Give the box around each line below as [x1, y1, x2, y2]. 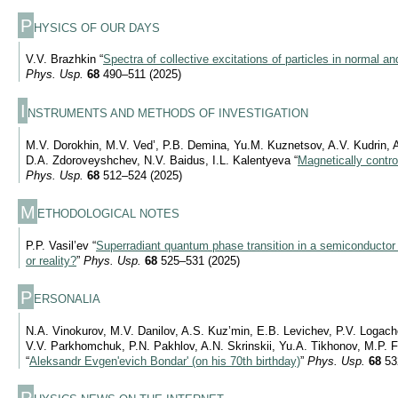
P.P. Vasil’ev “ [26, 238, 96, 252]
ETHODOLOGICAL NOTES [37, 207, 180, 221]
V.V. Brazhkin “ [26, 52, 103, 67]
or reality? [26, 253, 76, 267]
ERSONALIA [34, 292, 101, 306]
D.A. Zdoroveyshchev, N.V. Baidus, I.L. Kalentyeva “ [26, 153, 298, 167]
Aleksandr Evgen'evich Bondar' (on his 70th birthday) [29, 354, 300, 368]
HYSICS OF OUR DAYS [34, 20, 161, 35]
